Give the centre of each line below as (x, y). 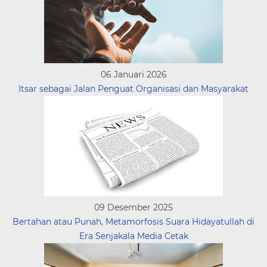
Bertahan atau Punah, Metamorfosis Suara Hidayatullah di (133, 222)
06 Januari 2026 (133, 74)
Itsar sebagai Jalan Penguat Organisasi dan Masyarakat (133, 89)
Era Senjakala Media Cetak (133, 236)
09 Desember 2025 (133, 207)
